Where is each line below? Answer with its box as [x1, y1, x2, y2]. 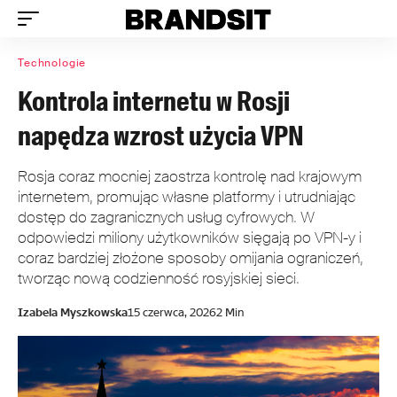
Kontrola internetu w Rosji [18, 84, 290, 119]
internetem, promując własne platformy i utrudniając [18, 187, 355, 206]
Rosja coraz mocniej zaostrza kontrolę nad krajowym [18, 167, 362, 186]
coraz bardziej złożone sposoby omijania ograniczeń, [18, 248, 363, 268]
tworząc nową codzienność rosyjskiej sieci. [18, 269, 300, 288]
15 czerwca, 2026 [128, 305, 216, 320]
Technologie [18, 56, 87, 70]
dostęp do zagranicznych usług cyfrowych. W [18, 207, 315, 227]
